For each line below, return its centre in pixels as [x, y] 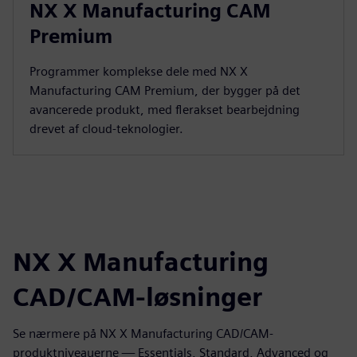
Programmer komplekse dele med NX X [139, 71]
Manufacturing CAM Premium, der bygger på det [165, 90]
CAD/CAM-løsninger [137, 297]
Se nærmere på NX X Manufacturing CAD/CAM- [143, 333]
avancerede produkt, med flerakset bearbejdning [165, 110]
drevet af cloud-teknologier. [106, 129]
